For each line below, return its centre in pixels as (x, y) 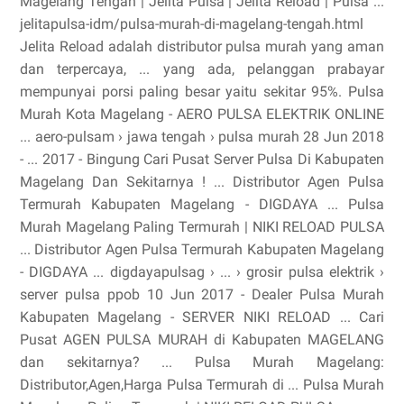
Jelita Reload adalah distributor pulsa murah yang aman (202, 46)
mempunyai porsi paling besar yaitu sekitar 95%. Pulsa (202, 92)
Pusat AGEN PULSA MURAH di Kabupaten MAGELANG (202, 340)
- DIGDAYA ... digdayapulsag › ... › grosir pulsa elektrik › (202, 272)
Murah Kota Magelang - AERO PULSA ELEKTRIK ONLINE (202, 114)
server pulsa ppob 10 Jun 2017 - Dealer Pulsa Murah (202, 294)
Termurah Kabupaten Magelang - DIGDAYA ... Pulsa (202, 204)
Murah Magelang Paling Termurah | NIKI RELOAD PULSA (202, 227)
